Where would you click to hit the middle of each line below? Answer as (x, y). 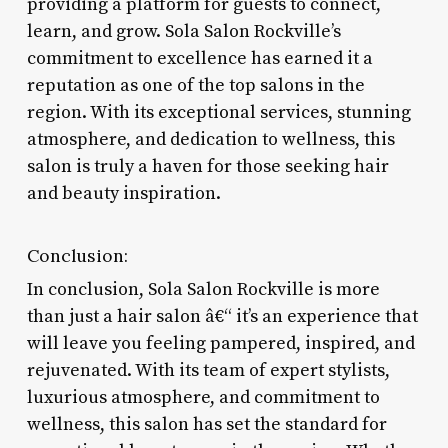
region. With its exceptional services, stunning (218, 112)
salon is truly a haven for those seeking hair (207, 166)
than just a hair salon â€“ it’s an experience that (222, 316)
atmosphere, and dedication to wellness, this (210, 139)
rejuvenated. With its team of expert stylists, (208, 370)
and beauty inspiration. (123, 193)
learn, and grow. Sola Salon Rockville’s (183, 31)
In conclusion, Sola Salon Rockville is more (203, 289)
